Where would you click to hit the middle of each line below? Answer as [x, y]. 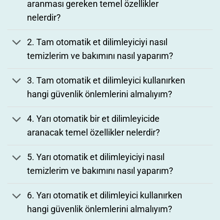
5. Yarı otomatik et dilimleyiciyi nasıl [96, 157]
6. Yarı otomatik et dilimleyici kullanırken [105, 196]
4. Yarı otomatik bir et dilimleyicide [94, 119]
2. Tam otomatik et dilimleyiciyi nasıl [97, 42]
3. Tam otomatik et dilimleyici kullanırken [106, 81]
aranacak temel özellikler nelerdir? [94, 133]
